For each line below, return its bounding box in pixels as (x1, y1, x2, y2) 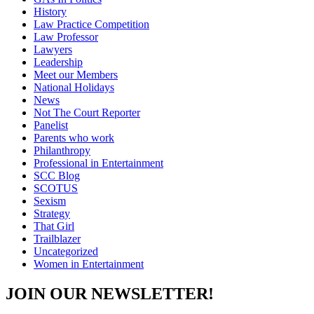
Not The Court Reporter (34, 106, 140, 118)
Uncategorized (34, 245, 98, 257)
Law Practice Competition (34, 18, 149, 30)
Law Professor (34, 30, 98, 43)
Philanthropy (34, 144, 90, 156)
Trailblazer (34, 232, 81, 245)
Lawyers (34, 43, 72, 55)
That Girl (34, 219, 74, 232)
